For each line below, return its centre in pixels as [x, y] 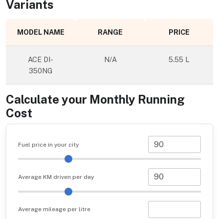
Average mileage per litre [54, 209]
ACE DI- [41, 60]
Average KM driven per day [56, 177]
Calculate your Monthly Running [95, 99]
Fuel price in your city [48, 144]
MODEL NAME [41, 32]
